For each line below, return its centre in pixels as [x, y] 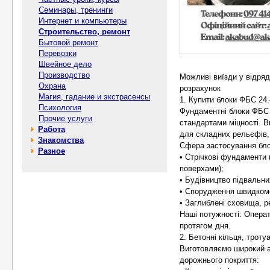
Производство [64, 75]
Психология [60, 108]
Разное [52, 151]
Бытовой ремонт [68, 42]
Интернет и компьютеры [83, 21]
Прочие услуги [65, 118]
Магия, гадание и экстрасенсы [94, 97]
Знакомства [61, 140]
